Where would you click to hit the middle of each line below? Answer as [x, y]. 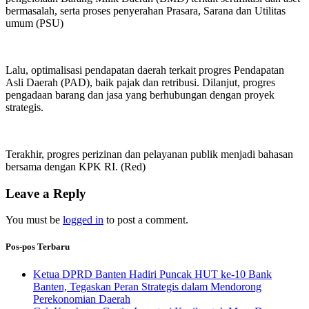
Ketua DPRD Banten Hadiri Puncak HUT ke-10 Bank [152, 274]
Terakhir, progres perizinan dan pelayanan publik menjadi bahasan [149, 154]
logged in [83, 220]
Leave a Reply [46, 193]
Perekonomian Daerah [82, 299]
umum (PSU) [34, 23]
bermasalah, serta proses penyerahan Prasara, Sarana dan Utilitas [146, 10]
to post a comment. [146, 220]
